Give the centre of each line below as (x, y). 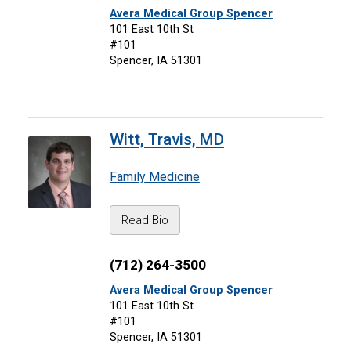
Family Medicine (154, 177)
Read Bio (145, 221)
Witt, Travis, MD (166, 140)
